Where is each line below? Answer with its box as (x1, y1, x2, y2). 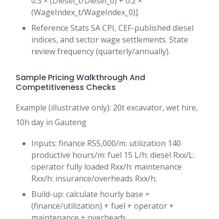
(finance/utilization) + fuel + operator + (31, 200, 174, 212)
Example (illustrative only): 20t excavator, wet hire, (16, 102, 198, 113)
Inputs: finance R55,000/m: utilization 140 (31, 138, 181, 149)
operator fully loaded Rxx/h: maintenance (31, 161, 182, 173)
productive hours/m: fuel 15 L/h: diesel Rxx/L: (31, 150, 195, 161)
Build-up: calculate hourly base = (31, 189, 150, 200)
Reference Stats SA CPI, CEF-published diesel (31, 22, 194, 34)
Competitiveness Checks (16, 82, 116, 93)
